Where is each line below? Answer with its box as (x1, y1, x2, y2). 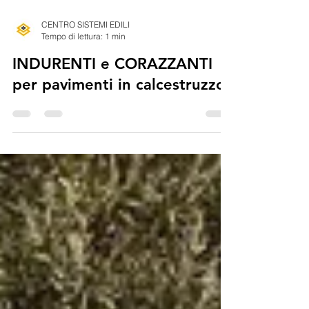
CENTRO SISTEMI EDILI (41, 80, 130, 91)
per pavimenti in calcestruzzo (12, 136, 225, 155)
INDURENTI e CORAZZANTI (12, 115, 212, 134)
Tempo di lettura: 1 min (41, 92, 126, 103)
